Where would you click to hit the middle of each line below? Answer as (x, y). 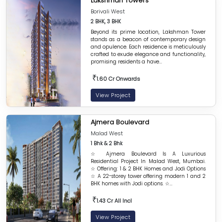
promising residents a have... (126, 62)
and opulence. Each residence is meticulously (148, 47)
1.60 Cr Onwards (118, 79)
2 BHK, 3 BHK (106, 22)
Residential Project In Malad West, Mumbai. (148, 161)
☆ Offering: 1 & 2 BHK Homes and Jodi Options (148, 169)
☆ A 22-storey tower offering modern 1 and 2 (148, 176)
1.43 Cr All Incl (113, 201)
